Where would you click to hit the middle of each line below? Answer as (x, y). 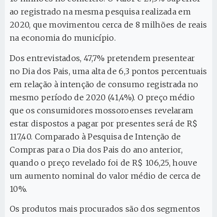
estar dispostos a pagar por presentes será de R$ (104, 123)
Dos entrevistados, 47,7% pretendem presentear (102, 58)
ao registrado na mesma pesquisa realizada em (101, 12)
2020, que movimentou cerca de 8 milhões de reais (108, 25)
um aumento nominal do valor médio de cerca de (105, 176)
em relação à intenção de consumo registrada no (104, 84)
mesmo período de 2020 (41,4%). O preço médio (102, 97)
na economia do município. (63, 38)
